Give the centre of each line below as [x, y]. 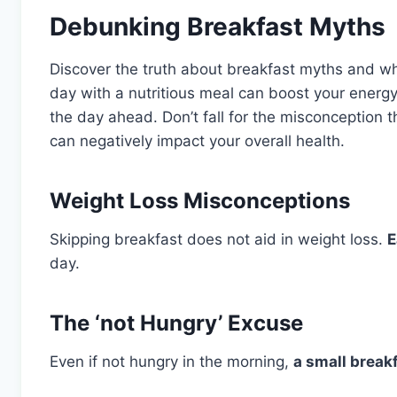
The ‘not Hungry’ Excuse [176, 323]
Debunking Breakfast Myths [218, 26]
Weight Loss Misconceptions [200, 200]
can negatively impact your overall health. [197, 140]
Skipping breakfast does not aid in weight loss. [218, 239]
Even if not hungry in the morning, [171, 361]
